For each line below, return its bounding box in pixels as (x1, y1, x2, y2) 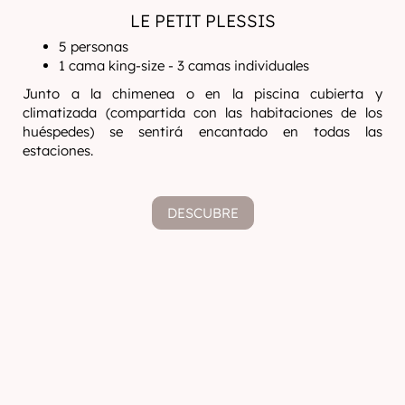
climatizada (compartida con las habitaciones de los (23, 104, 382, 121)
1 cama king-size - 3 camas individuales (59, 57, 310, 74)
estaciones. (23, 142, 94, 159)
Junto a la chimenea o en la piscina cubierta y (23, 85, 382, 102)
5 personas (59, 38, 129, 55)
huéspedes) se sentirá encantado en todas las (23, 123, 382, 140)
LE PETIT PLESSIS (129, 10, 276, 32)
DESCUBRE (166, 204, 239, 221)
